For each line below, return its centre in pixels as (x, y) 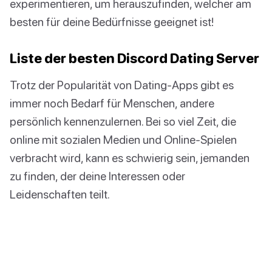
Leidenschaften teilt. (60, 194)
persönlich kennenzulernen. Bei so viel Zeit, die (123, 121)
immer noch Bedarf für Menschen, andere (112, 103)
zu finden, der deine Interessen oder (97, 176)
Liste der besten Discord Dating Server (134, 58)
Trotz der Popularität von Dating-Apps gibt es (122, 85)
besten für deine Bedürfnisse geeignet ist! (112, 22)
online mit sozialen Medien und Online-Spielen (123, 140)
